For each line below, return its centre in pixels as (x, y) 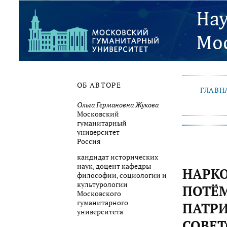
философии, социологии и (122, 176)
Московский (98, 114)
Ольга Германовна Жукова (118, 105)
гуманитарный (102, 123)
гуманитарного (103, 203)
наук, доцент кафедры (114, 166)
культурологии (102, 185)
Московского (99, 194)
